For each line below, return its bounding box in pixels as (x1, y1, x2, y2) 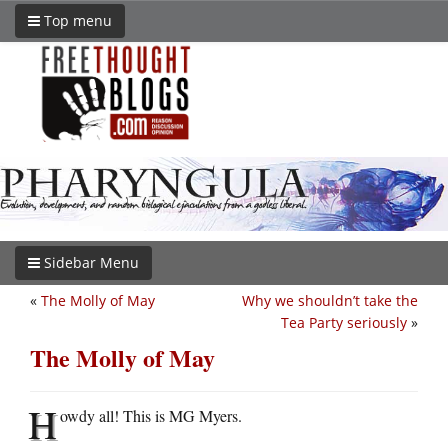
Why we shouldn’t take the (242, 290, 418, 310)
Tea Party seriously (281, 312, 407, 332)
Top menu (40, 11, 112, 30)
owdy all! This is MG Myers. (60, 404, 242, 426)
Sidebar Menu (40, 252, 139, 272)
